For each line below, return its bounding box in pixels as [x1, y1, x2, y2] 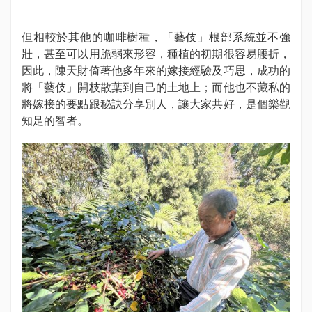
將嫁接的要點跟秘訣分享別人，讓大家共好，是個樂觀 [22, 97, 290, 111]
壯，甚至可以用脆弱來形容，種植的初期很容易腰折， [22, 47, 290, 61]
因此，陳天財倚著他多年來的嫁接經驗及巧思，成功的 [22, 64, 290, 77]
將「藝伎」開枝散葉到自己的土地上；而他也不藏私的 [22, 81, 290, 94]
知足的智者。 [22, 114, 88, 127]
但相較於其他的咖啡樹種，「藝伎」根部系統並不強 [22, 31, 290, 44]
